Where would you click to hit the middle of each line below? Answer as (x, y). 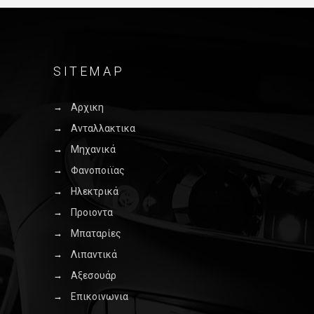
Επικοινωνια (100, 296)
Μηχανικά (93, 149)
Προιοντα (92, 212)
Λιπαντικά (94, 254)
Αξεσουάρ (94, 275)
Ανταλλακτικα (103, 128)
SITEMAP (89, 71)
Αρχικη (87, 107)
